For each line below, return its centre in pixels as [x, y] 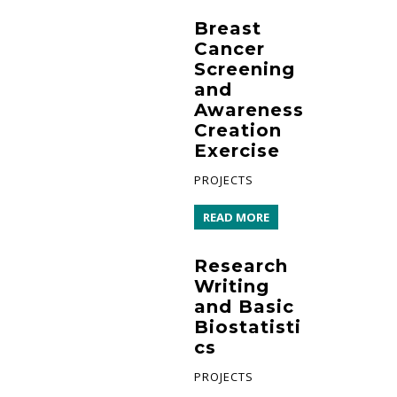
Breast [228, 28]
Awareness [249, 109]
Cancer [230, 48]
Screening [245, 69]
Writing [232, 286]
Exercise [237, 150]
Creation [238, 130]
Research [241, 265]
